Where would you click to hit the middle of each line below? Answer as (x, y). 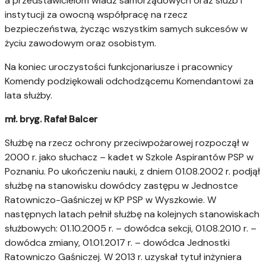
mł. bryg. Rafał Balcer (51, 119)
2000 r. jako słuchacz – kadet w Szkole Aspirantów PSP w (129, 157)
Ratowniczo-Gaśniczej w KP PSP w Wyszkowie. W (110, 200)
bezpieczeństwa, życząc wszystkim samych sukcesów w (126, 29)
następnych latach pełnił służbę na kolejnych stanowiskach (132, 214)
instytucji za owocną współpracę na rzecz (96, 15)
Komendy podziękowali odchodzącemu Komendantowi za (129, 81)
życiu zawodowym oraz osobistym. (80, 43)
